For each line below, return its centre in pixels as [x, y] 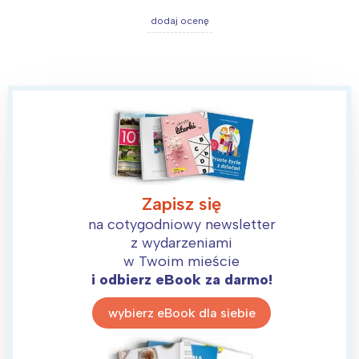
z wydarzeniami [182, 243]
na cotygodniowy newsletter [182, 225]
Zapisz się [182, 204]
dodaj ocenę [179, 21]
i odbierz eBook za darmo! [182, 280]
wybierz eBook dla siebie [182, 313]
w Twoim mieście [182, 262]
